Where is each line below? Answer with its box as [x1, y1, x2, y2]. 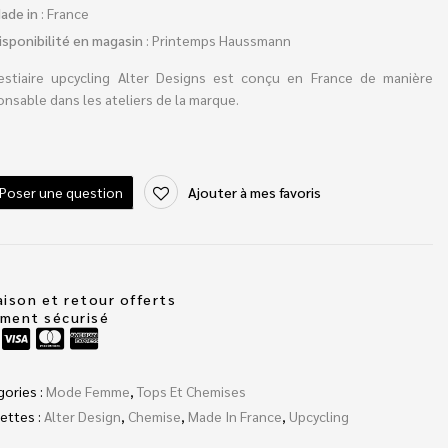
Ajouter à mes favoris [187, 182, 321, 201]
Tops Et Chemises [136, 382, 246, 401]
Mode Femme [45, 382, 130, 401]
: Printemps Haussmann [142, 30, 291, 49]
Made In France [187, 407, 282, 426]
